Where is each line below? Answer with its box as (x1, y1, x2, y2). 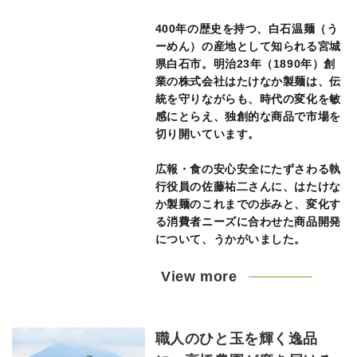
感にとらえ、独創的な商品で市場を (155, 110, 341, 123)
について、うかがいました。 (155, 233, 306, 245)
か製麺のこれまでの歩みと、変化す (155, 198, 341, 210)
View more (161, 269, 237, 284)
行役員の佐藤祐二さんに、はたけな (155, 180, 341, 193)
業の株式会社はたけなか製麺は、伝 (155, 75, 341, 88)
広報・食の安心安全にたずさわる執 (155, 163, 341, 175)
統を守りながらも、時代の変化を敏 (155, 92, 341, 105)
